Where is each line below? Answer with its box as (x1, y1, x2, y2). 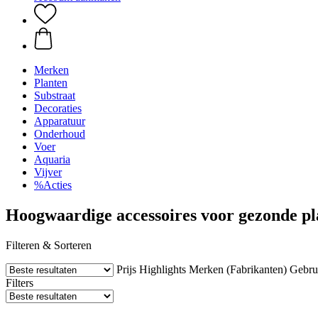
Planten (34, 77, 67, 89)
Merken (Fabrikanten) (189, 263, 287, 275)
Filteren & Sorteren (6, 238, 92, 251)
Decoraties (34, 102, 82, 114)
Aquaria (34, 153, 70, 165)
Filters (6, 276, 33, 289)
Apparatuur (34, 115, 85, 127)
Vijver (34, 166, 62, 178)
